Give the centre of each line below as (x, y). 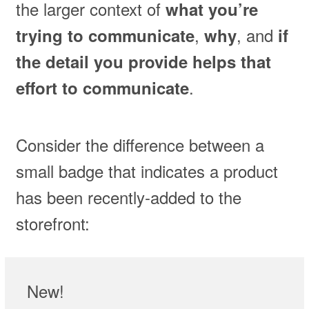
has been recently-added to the (128, 197)
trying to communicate (105, 36)
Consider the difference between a (140, 145)
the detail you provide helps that (143, 62)
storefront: (52, 223)
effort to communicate (102, 88)
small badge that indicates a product (147, 171)
